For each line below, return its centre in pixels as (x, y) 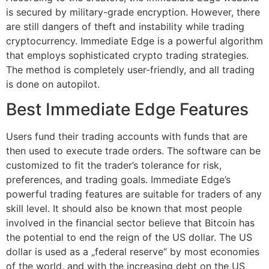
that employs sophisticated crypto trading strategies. (127, 55)
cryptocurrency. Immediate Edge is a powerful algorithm (134, 41)
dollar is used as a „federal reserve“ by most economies (133, 252)
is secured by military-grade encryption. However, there (133, 12)
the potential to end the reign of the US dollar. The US (129, 237)
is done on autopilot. (53, 84)
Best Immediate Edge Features (127, 110)
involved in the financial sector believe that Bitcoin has (130, 223)
